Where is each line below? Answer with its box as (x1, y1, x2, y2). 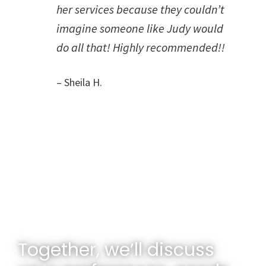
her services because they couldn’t (56, 2, 224, 17)
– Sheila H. (56, 75, 102, 89)
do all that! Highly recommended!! (56, 40, 225, 55)
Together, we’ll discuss (18, 237, 214, 262)
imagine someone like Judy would (56, 21, 223, 36)
